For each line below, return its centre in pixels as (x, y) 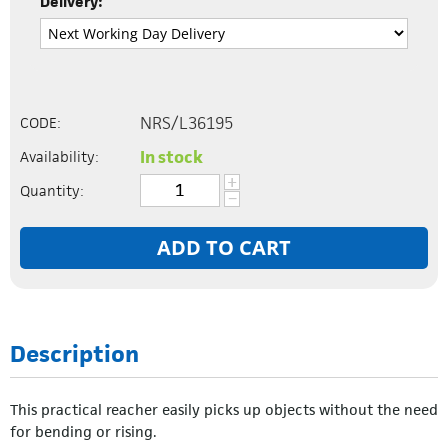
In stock (171, 156)
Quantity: (52, 190)
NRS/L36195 (186, 122)
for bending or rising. (83, 431)
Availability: (59, 156)
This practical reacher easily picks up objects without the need (224, 409)
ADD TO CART (224, 247)
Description (74, 353)
